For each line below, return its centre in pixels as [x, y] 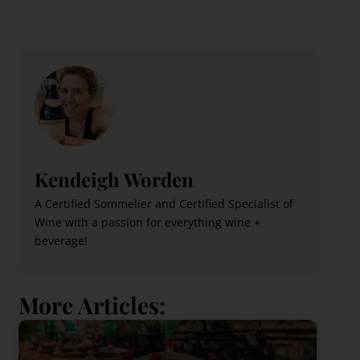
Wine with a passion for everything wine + [148, 222]
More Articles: [92, 305]
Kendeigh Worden [115, 179]
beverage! [61, 241]
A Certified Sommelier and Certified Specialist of [164, 204]
